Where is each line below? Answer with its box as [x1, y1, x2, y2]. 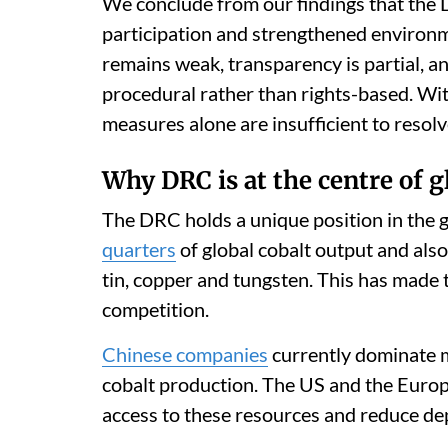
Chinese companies [102, 342, 268, 366]
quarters [102, 237, 176, 261]
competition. [102, 297, 209, 321]
